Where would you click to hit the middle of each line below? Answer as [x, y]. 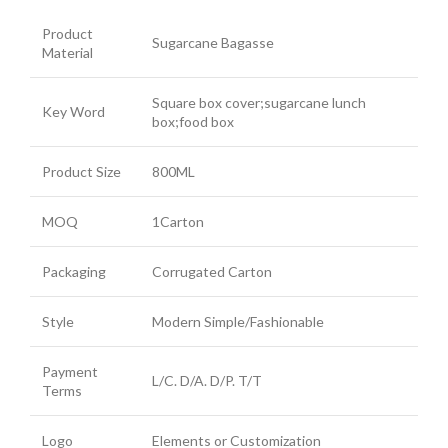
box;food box [193, 122]
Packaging [74, 272]
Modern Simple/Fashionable [238, 322]
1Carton [178, 222]
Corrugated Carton [212, 272]
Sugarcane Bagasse [213, 43]
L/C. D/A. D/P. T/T [207, 381]
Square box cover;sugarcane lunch [259, 103]
